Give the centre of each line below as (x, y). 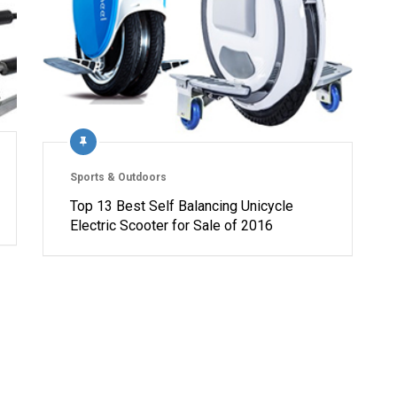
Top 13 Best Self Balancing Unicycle (182, 206)
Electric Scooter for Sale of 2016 (172, 226)
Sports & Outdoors (119, 178)
